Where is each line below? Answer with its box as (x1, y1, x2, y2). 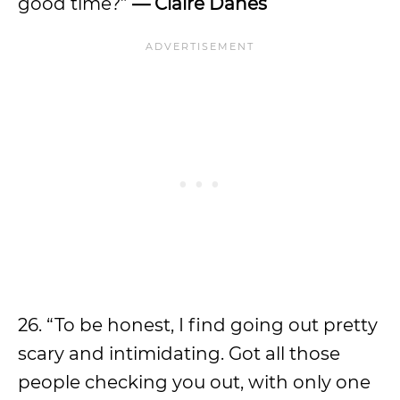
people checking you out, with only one (18, 371, 371, 393)
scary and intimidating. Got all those (18, 343, 340, 364)
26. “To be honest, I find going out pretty (18, 314, 378, 336)
